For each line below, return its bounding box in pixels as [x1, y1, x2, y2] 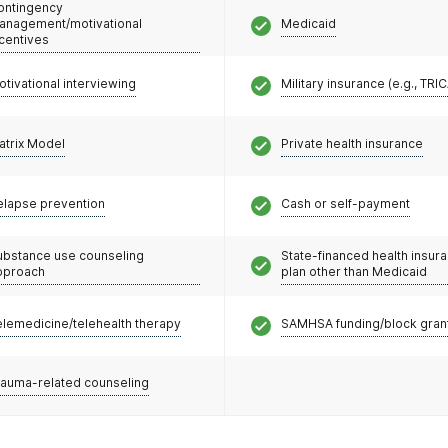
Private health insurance [280, 135, 423, 151]
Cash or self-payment [280, 195, 410, 211]
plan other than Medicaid [280, 263, 427, 279]
